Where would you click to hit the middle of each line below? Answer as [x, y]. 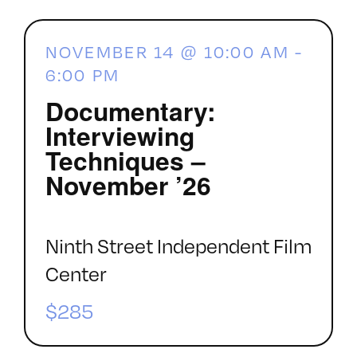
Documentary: [130, 110]
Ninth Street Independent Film [178, 246]
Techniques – [125, 160]
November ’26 [128, 184]
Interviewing [120, 135]
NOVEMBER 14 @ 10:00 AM [167, 51]
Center [76, 274]
